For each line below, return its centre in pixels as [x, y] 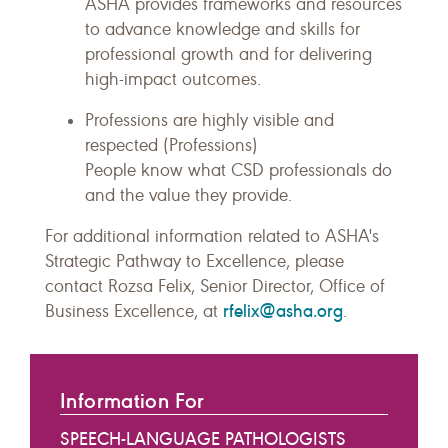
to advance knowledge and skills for [222, 29]
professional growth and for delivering [228, 54]
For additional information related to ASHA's [212, 236]
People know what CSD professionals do [238, 170]
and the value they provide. [188, 195]
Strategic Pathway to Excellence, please [194, 261]
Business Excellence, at [134, 311]
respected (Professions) [171, 145]
